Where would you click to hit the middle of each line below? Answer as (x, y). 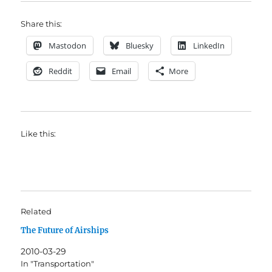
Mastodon (68, 46)
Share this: (42, 24)
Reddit (61, 71)
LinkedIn (209, 46)
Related (36, 212)
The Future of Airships (65, 231)
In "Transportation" (58, 264)
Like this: (39, 134)
